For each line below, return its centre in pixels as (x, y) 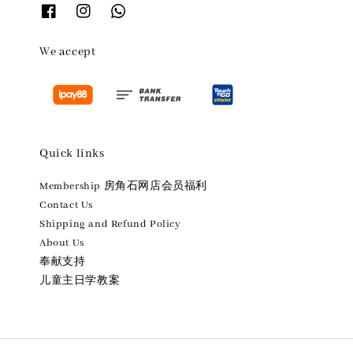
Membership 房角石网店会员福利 (123, 186)
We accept (68, 52)
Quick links (72, 153)
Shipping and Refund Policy (110, 224)
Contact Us (66, 205)
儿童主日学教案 (80, 281)
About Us (62, 243)
